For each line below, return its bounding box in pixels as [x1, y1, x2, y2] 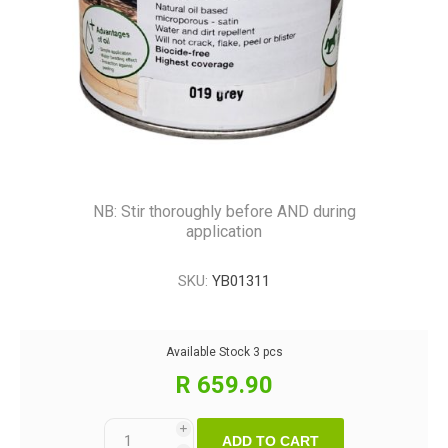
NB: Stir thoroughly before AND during [92, 202, 356, 221]
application [186, 222, 262, 241]
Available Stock [165, 345, 250, 359]
